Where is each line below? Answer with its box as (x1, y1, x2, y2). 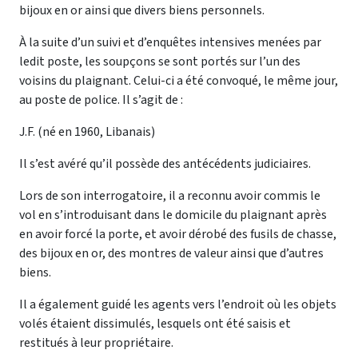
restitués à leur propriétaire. (19, 333, 173, 352)
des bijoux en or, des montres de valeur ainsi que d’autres (19, 244, 324, 262)
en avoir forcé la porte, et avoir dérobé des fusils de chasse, (19, 225, 336, 243)
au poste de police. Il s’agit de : (19, 90, 183, 109)
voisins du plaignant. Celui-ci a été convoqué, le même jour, (19, 71, 338, 89)
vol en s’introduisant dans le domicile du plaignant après (19, 205, 327, 224)
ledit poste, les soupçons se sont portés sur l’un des (19, 52, 300, 70)
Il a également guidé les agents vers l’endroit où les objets (19, 295, 336, 313)
